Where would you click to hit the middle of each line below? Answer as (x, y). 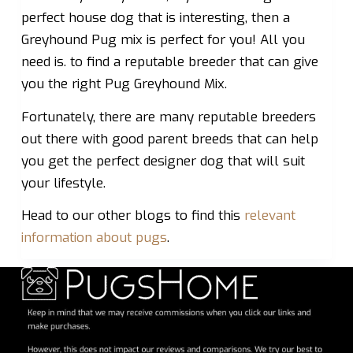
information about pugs (94, 238)
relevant (269, 216)
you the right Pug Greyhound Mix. (124, 84)
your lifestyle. (63, 183)
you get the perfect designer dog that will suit (163, 161)
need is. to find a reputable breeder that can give (169, 62)
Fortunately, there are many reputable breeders (168, 117)
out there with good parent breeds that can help (169, 139)
